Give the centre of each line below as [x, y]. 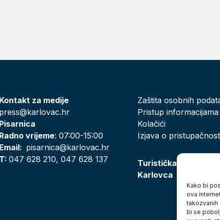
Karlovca [155, 175]
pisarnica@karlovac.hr [68, 147]
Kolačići [151, 124]
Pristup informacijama [178, 112]
